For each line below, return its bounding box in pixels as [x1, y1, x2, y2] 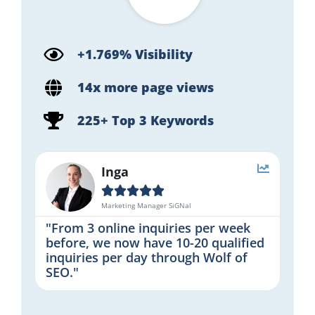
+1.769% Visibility [77, 45, 193, 63]
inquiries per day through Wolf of [46, 248, 248, 266]
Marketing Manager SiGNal [101, 200, 192, 210]
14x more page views [77, 78, 214, 96]
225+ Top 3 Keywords [77, 111, 214, 129]
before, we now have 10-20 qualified [46, 233, 265, 251]
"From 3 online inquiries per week [46, 219, 251, 236]
